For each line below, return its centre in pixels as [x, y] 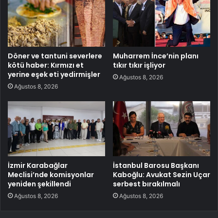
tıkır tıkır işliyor [139, 65]
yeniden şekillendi [39, 184]
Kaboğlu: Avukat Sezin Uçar [162, 174]
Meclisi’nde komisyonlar [51, 174]
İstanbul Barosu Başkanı [156, 165]
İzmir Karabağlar [38, 165]
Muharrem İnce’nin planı [156, 56]
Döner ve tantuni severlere [55, 56]
